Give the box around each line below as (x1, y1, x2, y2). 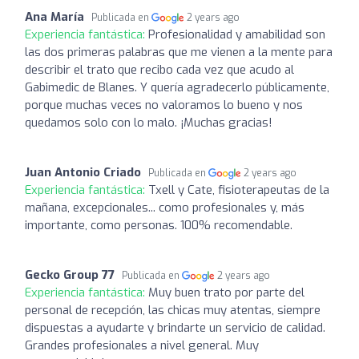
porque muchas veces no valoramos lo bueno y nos (25, 96, 303, 113)
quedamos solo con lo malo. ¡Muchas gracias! (25, 114, 272, 131)
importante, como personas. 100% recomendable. (25, 216, 292, 233)
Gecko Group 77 (25, 266, 115, 283)
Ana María (25, 8, 84, 25)
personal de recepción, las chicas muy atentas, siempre (25, 301, 321, 318)
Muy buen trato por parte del (148, 284, 305, 301)
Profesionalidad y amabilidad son (148, 26, 325, 42)
